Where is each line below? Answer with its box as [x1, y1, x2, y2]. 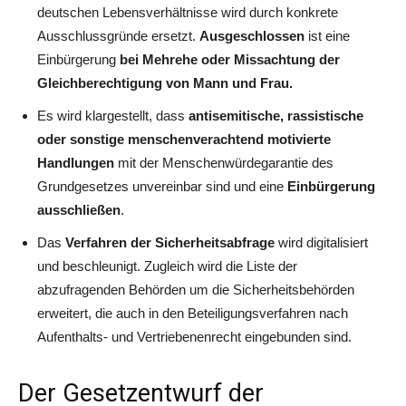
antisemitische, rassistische [188, 107, 363, 123]
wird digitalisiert [275, 234, 368, 250]
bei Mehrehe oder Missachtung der [120, 51, 340, 67]
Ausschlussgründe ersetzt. [37, 27, 199, 43]
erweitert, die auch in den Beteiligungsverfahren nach [37, 304, 348, 321]
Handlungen [37, 154, 118, 170]
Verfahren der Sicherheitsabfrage [65, 234, 275, 250]
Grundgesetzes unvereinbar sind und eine [37, 178, 287, 194]
